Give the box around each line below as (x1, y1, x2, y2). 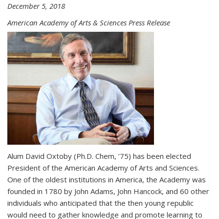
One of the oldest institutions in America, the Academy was (7, 175, 206, 184)
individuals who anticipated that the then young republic (7, 198, 194, 208)
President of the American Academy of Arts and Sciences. (7, 163, 199, 173)
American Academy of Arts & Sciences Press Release (7, 17, 170, 27)
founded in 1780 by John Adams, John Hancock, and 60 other (7, 186, 209, 196)
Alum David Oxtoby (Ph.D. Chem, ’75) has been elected (7, 151, 191, 161)
